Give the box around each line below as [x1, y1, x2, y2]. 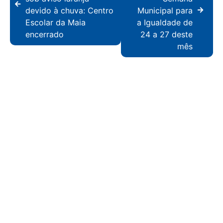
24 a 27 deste [140, 29, 193, 39]
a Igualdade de [137, 17, 193, 27]
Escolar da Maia [25, 17, 86, 27]
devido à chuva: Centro [25, 5, 113, 15]
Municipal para [137, 5, 193, 15]
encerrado [25, 29, 64, 39]
